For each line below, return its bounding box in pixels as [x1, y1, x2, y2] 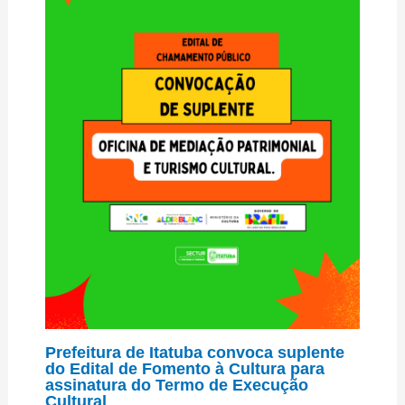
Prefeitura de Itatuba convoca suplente [44, 342, 344, 362]
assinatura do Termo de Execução [44, 374, 308, 394]
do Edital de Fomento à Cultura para [44, 358, 325, 378]
